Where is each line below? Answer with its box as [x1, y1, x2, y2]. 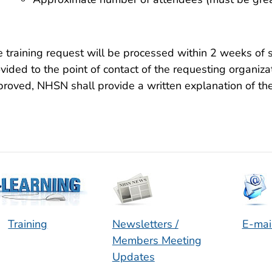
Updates [112, 250, 155, 265]
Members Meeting [112, 233, 202, 248]
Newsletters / [112, 217, 178, 232]
